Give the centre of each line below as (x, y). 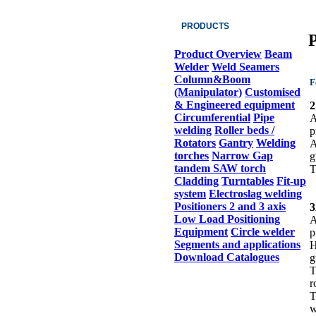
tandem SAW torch (220, 168)
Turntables (248, 181)
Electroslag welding (255, 194)
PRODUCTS (208, 26)
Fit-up (291, 181)
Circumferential (212, 117)
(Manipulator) (208, 92)
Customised (273, 92)
